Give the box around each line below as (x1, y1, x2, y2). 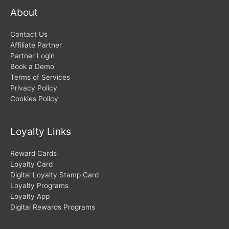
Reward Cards (10, 149, 57, 157)
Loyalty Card (10, 159, 53, 168)
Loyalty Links (10, 125, 71, 138)
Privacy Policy (10, 84, 57, 93)
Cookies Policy (10, 95, 58, 103)
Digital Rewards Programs (10, 202, 95, 211)
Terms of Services (10, 73, 70, 82)
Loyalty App (10, 192, 50, 200)
